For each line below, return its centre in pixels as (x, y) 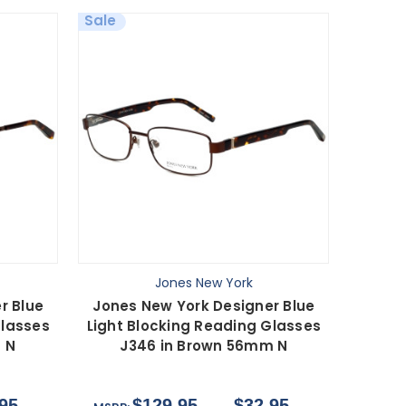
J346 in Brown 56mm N (204, 346)
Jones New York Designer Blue (204, 306)
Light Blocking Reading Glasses (204, 326)
